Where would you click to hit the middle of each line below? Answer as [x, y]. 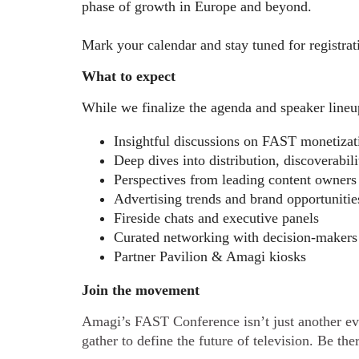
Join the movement [141, 290]
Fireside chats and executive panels [216, 218]
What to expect [129, 76]
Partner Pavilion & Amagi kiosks [210, 256]
